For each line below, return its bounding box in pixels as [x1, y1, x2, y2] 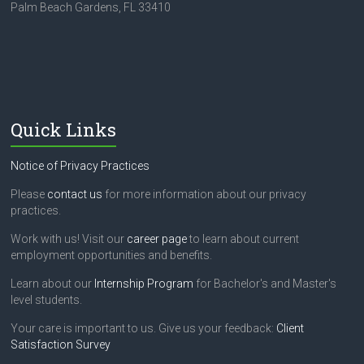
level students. [11, 293, 83, 307]
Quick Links [11, 118, 117, 142]
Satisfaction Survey [11, 338, 111, 352]
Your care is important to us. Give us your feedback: [11, 322, 277, 336]
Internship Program [94, 277, 194, 291]
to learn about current [187, 232, 300, 246]
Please [11, 188, 48, 201]
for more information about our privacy [102, 188, 307, 201]
